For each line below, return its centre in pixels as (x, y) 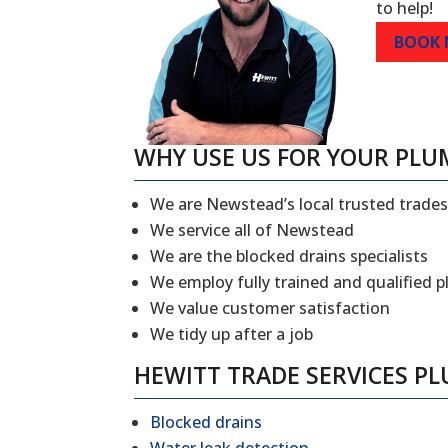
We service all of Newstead (252, 230)
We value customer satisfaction (270, 308)
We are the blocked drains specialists (289, 256)
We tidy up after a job (232, 334)
